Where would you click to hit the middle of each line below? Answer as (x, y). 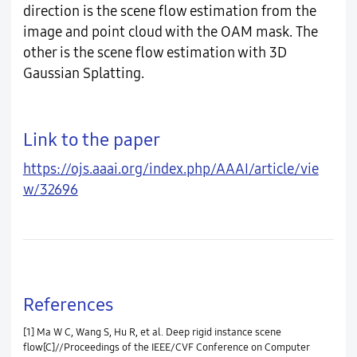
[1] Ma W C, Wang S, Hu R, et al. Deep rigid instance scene (152, 332)
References (68, 304)
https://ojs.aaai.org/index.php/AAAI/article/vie (171, 169)
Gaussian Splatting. (83, 74)
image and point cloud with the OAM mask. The (170, 33)
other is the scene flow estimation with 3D (155, 53)
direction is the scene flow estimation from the (169, 12)
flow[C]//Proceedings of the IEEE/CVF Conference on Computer (166, 347)
